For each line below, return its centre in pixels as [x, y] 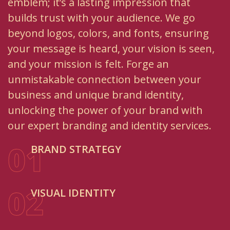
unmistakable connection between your [104, 80]
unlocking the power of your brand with [105, 110]
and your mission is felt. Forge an [88, 64]
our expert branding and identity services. [110, 126]
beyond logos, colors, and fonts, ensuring [108, 33]
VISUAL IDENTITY [73, 193]
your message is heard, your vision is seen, [111, 49]
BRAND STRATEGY [76, 149]
